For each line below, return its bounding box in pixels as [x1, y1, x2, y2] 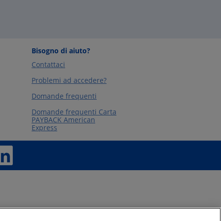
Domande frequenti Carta [32, 107, 116, 116]
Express [32, 123, 57, 132]
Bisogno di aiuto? [32, 46, 90, 55]
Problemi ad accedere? [32, 75, 107, 85]
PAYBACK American [32, 115, 95, 124]
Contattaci [32, 60, 65, 69]
